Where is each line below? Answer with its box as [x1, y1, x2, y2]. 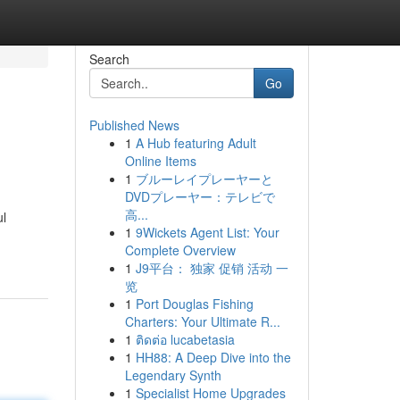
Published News [88, 116, 179, 134]
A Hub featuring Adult [135, 134, 256, 152]
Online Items [124, 152, 196, 170]
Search [88, 50, 129, 68]
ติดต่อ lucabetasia [135, 330, 235, 348]
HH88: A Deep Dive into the [135, 348, 291, 366]
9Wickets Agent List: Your [135, 223, 279, 241]
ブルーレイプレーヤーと [135, 170, 273, 187]
